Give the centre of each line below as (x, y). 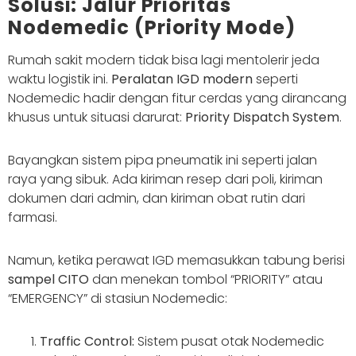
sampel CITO (48, 280)
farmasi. (33, 218)
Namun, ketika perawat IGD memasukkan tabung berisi (176, 261)
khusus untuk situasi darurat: (97, 118)
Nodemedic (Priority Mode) (152, 28)
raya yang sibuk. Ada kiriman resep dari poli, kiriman (165, 180)
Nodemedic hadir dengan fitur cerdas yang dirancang (177, 99)
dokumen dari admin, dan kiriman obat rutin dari (157, 199)
